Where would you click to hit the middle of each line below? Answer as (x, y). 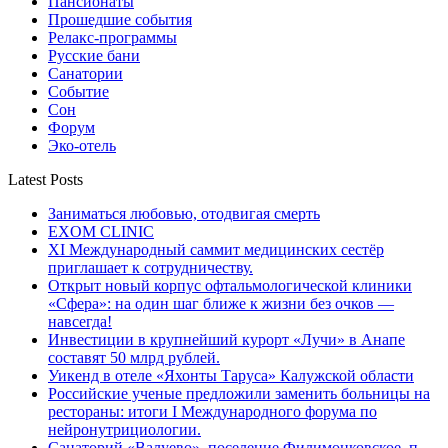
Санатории (85, 73)
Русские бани (94, 55)
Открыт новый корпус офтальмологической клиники (230, 285)
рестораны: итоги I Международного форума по (212, 411)
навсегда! (80, 321)
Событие (78, 91)
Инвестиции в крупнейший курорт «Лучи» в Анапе (226, 339)
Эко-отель (82, 145)
